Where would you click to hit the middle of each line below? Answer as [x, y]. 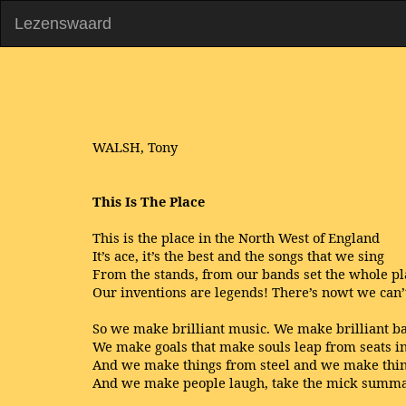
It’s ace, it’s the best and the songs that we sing [238, 256]
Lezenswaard [63, 24]
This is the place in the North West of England [236, 237]
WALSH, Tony [135, 147]
